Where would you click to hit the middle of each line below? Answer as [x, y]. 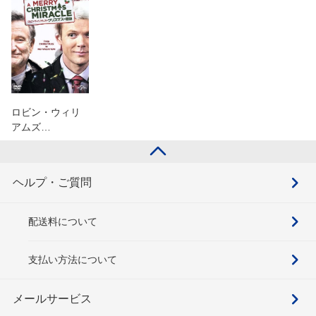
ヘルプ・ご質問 [52, 182]
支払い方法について [73, 259]
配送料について [63, 221]
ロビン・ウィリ [46, 112]
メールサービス [52, 298]
